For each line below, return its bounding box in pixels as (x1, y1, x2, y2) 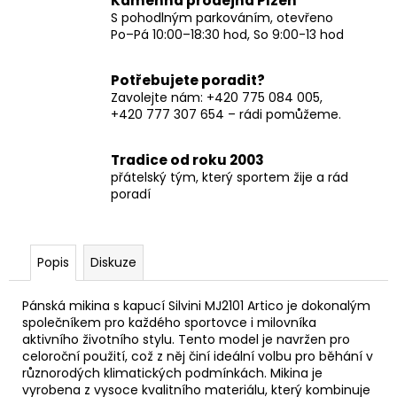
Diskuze (90, 253, 136, 271)
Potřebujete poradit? (111, 70, 265, 90)
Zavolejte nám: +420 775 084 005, (111, 88, 323, 106)
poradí (111, 184, 151, 203)
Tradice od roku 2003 (111, 150, 264, 169)
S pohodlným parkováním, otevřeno (111, 8, 333, 27)
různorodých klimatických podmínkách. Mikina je (22, 363, 323, 382)
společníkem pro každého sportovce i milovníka (22, 313, 316, 331)
